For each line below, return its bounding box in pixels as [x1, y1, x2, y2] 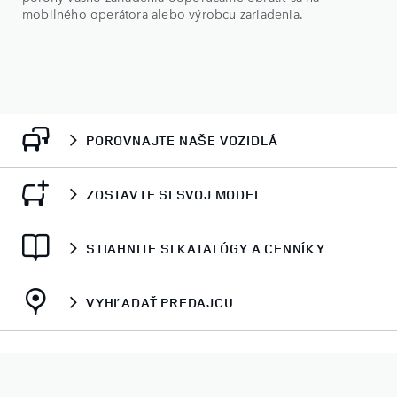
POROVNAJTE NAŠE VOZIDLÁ [86, 131, 278, 151]
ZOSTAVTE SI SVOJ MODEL [86, 185, 262, 205]
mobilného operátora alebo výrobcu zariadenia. [22, 4, 304, 22]
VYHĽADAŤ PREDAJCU [86, 293, 234, 313]
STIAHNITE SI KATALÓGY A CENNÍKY [86, 239, 325, 259]
